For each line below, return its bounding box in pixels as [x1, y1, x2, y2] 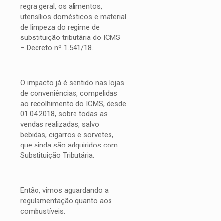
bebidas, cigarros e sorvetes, [20, 130, 113, 139]
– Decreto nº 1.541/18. [20, 43, 93, 52]
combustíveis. [20, 206, 65, 216]
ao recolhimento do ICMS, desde [20, 99, 126, 108]
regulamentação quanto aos [20, 196, 112, 205]
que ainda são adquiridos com [20, 140, 118, 149]
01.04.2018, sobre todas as [20, 109, 108, 118]
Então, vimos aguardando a [20, 185, 109, 195]
